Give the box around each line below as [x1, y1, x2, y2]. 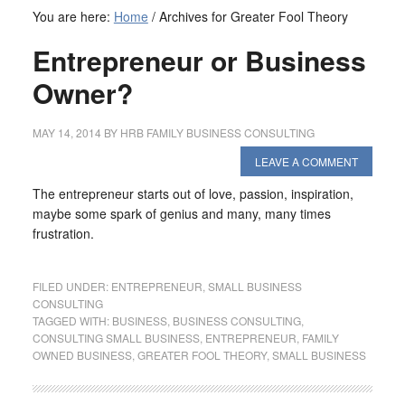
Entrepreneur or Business [32, 41, 366, 80]
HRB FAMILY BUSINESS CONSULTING [119, 125, 315, 140]
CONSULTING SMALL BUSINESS [32, 330, 200, 345]
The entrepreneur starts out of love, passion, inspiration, [32, 184, 353, 202]
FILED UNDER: [32, 278, 111, 294]
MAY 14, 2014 [32, 125, 101, 140]
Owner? [32, 73, 133, 112]
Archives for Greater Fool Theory [155, 7, 348, 25]
